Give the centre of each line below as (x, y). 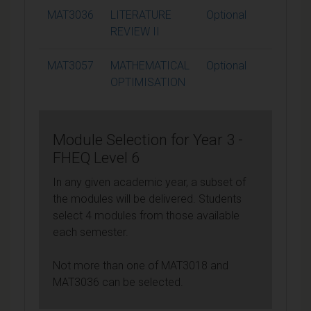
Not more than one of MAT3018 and (141, 265)
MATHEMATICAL (150, 65)
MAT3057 (70, 65)
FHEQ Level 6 (96, 158)
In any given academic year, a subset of (149, 182)
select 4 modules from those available (146, 215)
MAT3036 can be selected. (118, 282)
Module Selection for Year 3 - (148, 140)
